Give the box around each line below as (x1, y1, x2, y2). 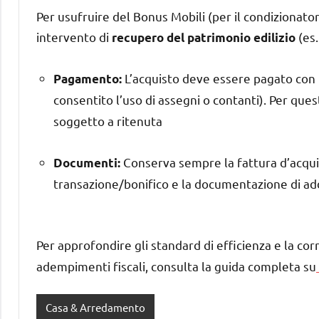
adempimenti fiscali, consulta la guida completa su (36, 258, 316, 273)
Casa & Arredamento (45, 300, 145, 315)
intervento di (36, 28, 112, 44)
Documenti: (53, 155, 120, 170)
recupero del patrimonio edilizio (112, 29, 296, 45)
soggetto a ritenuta (53, 113, 162, 128)
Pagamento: (53, 70, 122, 86)
